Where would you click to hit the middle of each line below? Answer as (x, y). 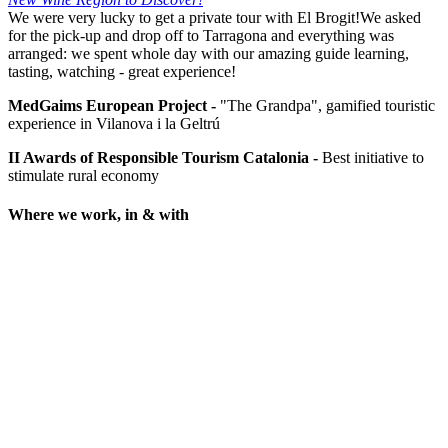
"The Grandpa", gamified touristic (325, 106)
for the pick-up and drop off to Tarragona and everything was (201, 36)
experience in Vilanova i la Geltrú (114, 124)
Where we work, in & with (98, 215)
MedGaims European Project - (112, 106)
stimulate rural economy (83, 176)
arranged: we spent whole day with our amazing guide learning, (208, 54)
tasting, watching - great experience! (122, 72)
